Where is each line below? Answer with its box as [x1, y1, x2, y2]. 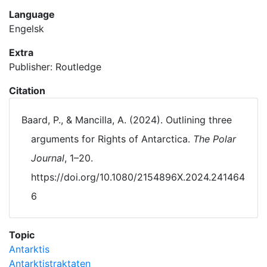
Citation [9, 85, 45, 97]
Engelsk [9, 23, 44, 35]
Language [9, 8, 55, 20]
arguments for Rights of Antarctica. [31, 133, 193, 145]
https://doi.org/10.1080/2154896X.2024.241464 [31, 171, 245, 183]
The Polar [193, 133, 236, 145]
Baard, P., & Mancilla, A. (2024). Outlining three [21, 114, 232, 126]
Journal [31, 152, 64, 164]
